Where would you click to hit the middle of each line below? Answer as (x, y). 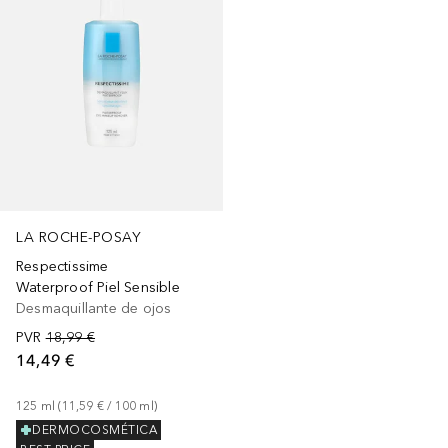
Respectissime (62, 267)
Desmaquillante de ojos (94, 309)
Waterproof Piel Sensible (98, 288)
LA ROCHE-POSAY (78, 238)
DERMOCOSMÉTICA (94, 430)
